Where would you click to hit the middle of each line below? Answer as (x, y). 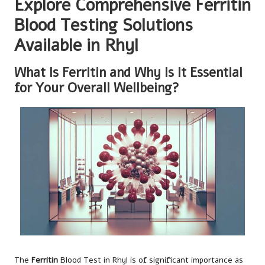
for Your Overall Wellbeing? (97, 88)
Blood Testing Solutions (104, 25)
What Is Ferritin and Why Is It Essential (128, 72)
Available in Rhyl (76, 45)
